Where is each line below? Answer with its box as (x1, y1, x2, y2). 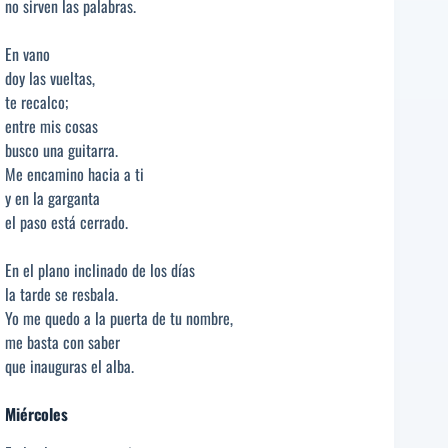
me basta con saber (5, 329, 120, 354)
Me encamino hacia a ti (5, 161, 144, 186)
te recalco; (5, 89, 68, 114)
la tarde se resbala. (5, 281, 118, 306)
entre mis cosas (5, 113, 98, 138)
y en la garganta (5, 185, 100, 210)
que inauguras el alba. (5, 353, 134, 378)
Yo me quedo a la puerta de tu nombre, (5, 305, 233, 330)
